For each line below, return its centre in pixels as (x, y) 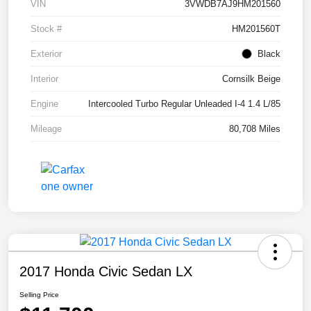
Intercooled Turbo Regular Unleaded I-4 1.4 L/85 (184, 104)
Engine (44, 104)
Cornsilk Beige (251, 79)
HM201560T (256, 29)
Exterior (46, 54)
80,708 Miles (255, 129)
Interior (44, 79)
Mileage (46, 129)
